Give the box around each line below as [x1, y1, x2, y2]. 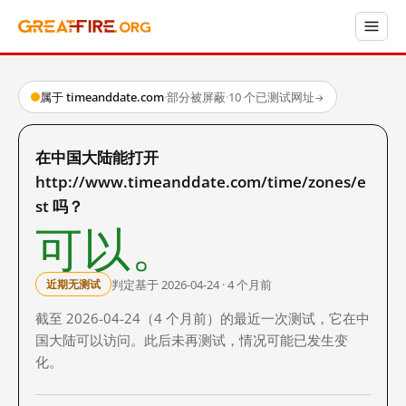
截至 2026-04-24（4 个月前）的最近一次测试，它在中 [35, 309, 370, 327]
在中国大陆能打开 [35, 147, 159, 168]
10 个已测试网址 [228, 89, 314, 105]
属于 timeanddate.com [40, 89, 164, 105]
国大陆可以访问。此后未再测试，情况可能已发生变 [35, 331, 348, 349]
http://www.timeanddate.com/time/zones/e [35, 171, 366, 192]
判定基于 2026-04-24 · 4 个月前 [111, 275, 272, 293]
